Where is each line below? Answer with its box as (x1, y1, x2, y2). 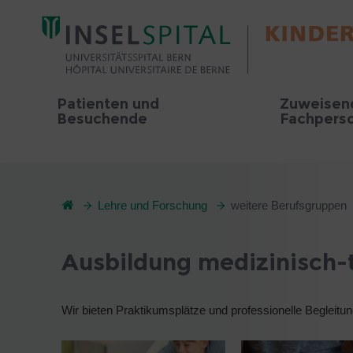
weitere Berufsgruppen (231, 199, 347, 212)
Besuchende (57, 110, 147, 128)
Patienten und (57, 95, 159, 113)
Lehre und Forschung (98, 199, 207, 212)
